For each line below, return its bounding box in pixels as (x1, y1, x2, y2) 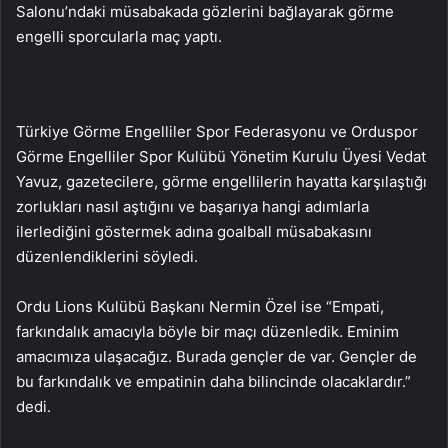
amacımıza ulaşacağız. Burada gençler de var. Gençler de (16, 346, 417, 366)
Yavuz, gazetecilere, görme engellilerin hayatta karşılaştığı (16, 171, 427, 191)
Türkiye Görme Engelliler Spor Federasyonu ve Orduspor (16, 121, 418, 141)
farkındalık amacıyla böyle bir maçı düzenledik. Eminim (16, 321, 399, 341)
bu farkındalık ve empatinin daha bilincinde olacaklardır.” (16, 371, 411, 391)
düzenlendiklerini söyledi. (16, 246, 198, 266)
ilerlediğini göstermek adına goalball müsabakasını (16, 221, 372, 241)
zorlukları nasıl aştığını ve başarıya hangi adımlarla (16, 196, 369, 216)
